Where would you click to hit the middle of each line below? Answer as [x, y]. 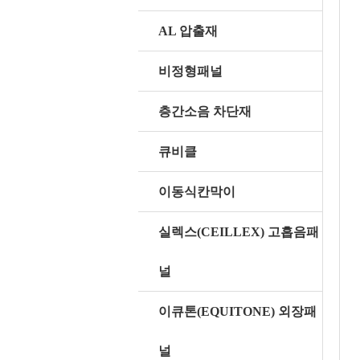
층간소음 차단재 [205, 111]
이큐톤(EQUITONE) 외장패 [237, 311]
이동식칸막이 [197, 192]
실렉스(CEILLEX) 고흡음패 [239, 232]
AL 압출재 [188, 31]
